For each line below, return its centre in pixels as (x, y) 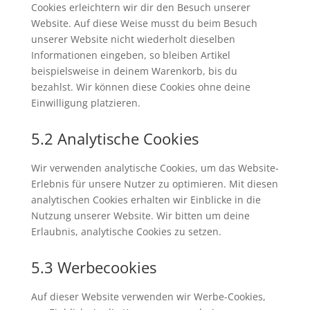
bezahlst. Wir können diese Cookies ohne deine (140, 86)
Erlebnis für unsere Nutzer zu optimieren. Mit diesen (154, 183)
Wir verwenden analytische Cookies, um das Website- (155, 167)
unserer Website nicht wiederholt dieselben (133, 39)
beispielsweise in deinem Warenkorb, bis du (134, 71)
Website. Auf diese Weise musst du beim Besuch (144, 23)
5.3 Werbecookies (93, 267)
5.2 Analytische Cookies (115, 138)
